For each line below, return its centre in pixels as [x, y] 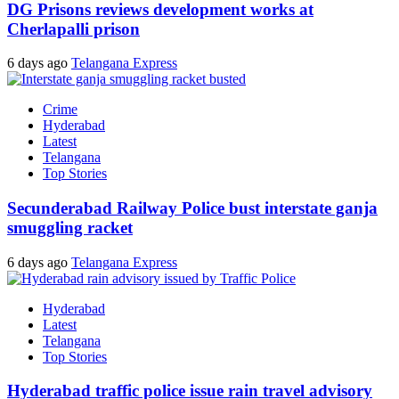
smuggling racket [70, 228]
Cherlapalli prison [73, 28]
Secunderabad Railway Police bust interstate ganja [192, 208]
